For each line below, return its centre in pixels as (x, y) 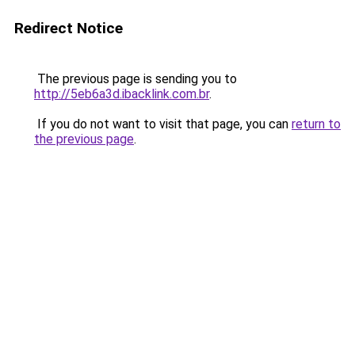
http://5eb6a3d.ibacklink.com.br (122, 94)
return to (316, 124)
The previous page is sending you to (136, 79)
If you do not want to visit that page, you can (163, 124)
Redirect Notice (69, 28)
